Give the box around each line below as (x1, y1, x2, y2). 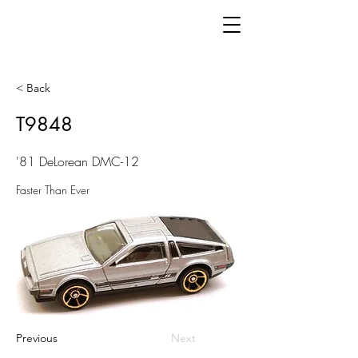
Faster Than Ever (16, 182, 89, 197)
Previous (16, 331, 58, 345)
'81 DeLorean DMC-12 (16, 153, 139, 170)
